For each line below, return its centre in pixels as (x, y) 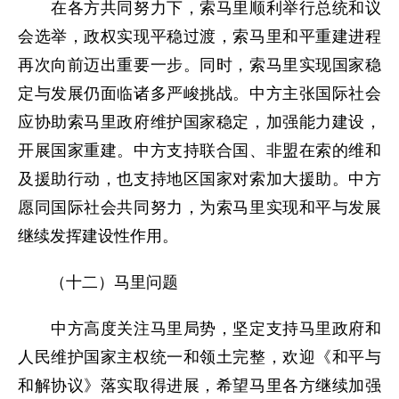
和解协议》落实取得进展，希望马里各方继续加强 (199, 386)
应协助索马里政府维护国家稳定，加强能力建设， (199, 122)
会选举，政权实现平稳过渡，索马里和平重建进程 (199, 37)
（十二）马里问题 (98, 282)
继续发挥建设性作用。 (98, 236)
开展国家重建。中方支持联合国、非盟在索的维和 (199, 151)
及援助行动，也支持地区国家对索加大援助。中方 (199, 179)
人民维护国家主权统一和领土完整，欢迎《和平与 (199, 357)
